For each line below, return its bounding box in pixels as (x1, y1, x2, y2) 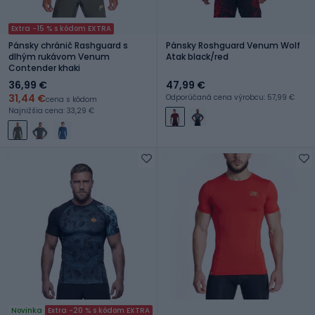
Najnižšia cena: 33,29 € (8, 105, 94, 116)
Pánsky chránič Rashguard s (8, 39, 128, 51)
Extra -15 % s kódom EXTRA (11, 22, 111, 34)
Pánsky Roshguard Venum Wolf (166, 39, 300, 51)
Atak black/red (166, 50, 229, 63)
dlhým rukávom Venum (8, 50, 110, 63)
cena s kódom (46, 94, 97, 105)
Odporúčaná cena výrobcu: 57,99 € (166, 91, 295, 103)
